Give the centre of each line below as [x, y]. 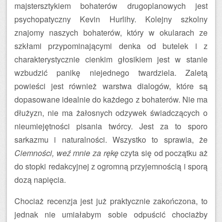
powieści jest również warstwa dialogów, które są [111, 86]
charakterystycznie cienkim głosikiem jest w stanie [111, 59]
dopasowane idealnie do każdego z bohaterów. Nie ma [111, 99]
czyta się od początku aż [163, 153]
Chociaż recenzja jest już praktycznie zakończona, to [111, 201]
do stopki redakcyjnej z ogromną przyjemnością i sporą [111, 166]
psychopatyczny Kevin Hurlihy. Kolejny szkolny [111, 19]
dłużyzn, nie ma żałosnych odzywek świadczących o [111, 113]
